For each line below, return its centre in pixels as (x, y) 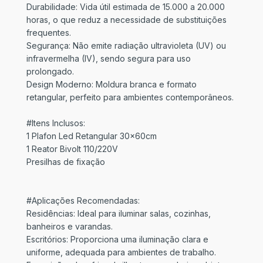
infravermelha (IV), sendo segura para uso (109, 58)
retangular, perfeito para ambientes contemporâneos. (130, 97)
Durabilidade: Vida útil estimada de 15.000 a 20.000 (126, 7)
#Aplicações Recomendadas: (83, 200)
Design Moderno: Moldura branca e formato (112, 84)
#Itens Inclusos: (56, 123)
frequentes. (49, 33)
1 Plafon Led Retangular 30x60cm (92, 136)
